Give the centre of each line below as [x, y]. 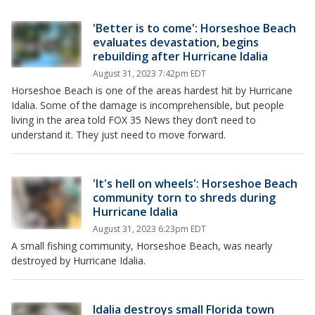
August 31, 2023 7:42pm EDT [149, 74]
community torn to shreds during [184, 198]
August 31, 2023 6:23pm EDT [149, 229]
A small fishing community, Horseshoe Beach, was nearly [142, 246]
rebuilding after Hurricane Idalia [180, 57]
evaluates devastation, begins [176, 43]
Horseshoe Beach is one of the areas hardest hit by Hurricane [152, 91]
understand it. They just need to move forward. [118, 135]
